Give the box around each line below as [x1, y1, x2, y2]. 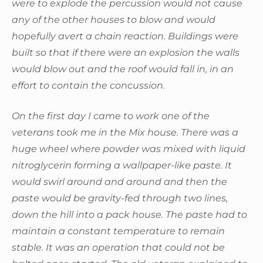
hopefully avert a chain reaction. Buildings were [12, 30, 238, 42]
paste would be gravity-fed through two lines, [12, 192, 228, 204]
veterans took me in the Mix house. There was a [12, 126, 238, 138]
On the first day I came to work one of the [12, 110, 210, 122]
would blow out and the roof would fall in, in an [12, 63, 234, 75]
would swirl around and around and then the [12, 176, 227, 187]
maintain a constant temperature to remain [12, 225, 225, 237]
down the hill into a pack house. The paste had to [12, 208, 247, 220]
